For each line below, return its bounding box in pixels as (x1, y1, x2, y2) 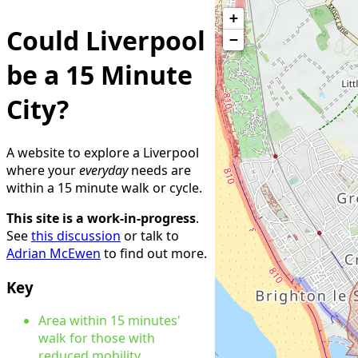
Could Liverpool (6, 23, 205, 58)
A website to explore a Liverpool (6, 143, 199, 161)
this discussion (31, 226, 121, 245)
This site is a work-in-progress (6, 209, 196, 227)
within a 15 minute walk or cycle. (6, 178, 202, 197)
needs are (128, 161, 191, 179)
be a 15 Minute (6, 58, 193, 93)
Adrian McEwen (6, 244, 101, 262)
